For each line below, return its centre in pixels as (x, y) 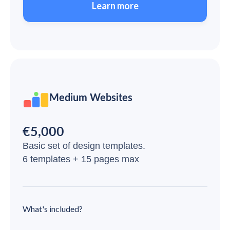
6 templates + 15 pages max (81, 159)
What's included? (53, 209)
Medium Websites (91, 97)
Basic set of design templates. (84, 146)
